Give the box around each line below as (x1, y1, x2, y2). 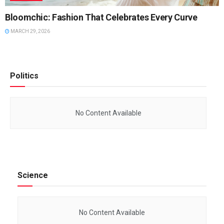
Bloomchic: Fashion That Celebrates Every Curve (5, 12, 197, 23)
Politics (10, 71, 38, 81)
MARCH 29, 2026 (9, 28, 50, 34)
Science (17, 170, 48, 180)
